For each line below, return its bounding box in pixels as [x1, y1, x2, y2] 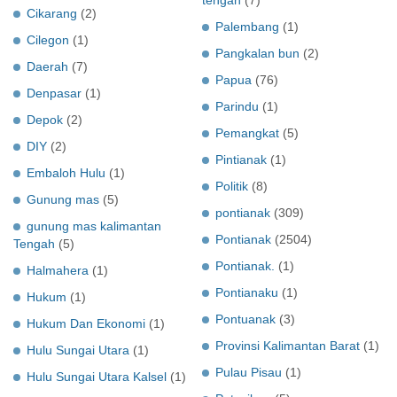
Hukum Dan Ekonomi [27, 315, 145, 331]
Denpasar [27, 85, 82, 100]
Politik [215, 178, 248, 193]
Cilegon [27, 32, 69, 47]
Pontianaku [215, 284, 278, 300]
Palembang [215, 19, 279, 34]
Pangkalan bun [215, 45, 300, 60]
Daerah [27, 58, 68, 74]
